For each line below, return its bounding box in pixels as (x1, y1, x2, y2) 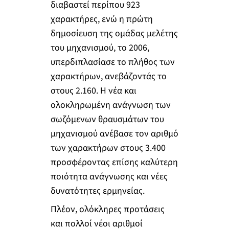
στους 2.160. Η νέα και (50, 84, 136, 98)
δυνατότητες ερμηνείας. (50, 185, 145, 198)
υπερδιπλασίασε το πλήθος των (50, 56, 175, 69)
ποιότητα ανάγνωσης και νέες (50, 170, 168, 184)
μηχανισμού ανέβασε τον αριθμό (50, 127, 178, 141)
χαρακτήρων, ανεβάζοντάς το (50, 70, 167, 83)
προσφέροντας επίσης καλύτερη (50, 156, 178, 169)
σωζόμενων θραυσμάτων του (50, 113, 164, 126)
